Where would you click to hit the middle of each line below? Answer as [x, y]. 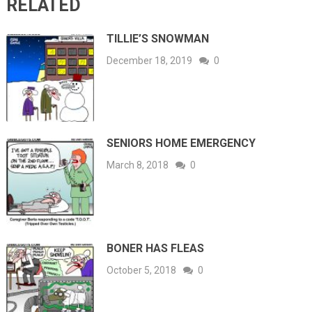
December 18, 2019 [150, 60]
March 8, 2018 [138, 165]
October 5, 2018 [142, 270]
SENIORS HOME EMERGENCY [181, 143]
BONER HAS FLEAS [156, 248]
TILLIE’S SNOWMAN [158, 38]
